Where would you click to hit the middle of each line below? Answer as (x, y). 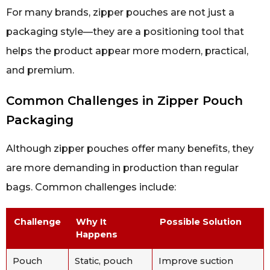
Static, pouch (104, 261)
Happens (97, 234)
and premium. (40, 70)
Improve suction (196, 261)
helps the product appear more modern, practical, (127, 51)
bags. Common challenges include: (91, 187)
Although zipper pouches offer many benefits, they (130, 148)
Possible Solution (201, 221)
